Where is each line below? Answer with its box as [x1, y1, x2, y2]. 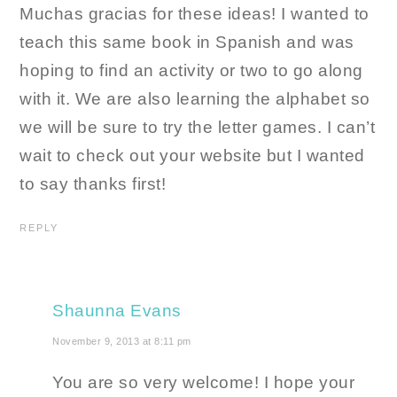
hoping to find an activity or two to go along [19, 61, 363, 81]
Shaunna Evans [52, 301, 182, 321]
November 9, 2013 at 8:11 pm [52, 336, 191, 347]
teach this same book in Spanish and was [19, 33, 354, 52]
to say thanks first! [19, 175, 167, 194]
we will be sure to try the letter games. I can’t [19, 118, 376, 137]
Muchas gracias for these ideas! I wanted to [19, 4, 370, 24]
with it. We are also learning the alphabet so [19, 90, 370, 109]
